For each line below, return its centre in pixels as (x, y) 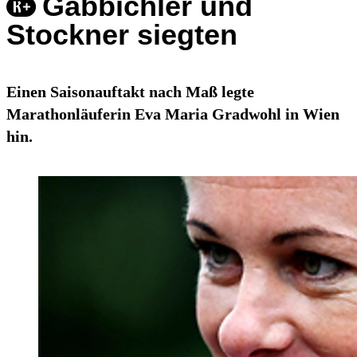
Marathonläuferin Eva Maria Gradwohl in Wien (173, 114)
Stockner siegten (122, 35)
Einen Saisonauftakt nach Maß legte (130, 92)
